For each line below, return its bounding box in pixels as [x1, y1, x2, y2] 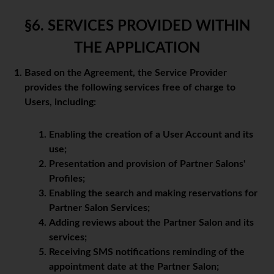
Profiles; [49, 174, 85, 184]
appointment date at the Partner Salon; [49, 262, 219, 272]
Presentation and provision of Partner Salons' [49, 159, 245, 169]
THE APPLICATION [74, 41, 200, 56]
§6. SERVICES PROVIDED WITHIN [24, 19, 250, 34]
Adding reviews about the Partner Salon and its [49, 218, 254, 228]
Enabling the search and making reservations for [49, 188, 257, 199]
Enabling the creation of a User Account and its [49, 130, 253, 140]
